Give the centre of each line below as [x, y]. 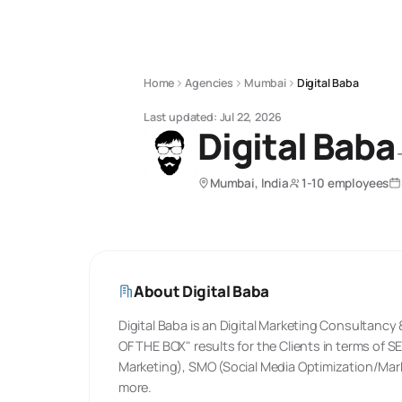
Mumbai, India [249, 183]
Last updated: [180, 117]
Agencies [209, 83]
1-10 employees [345, 183]
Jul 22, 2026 [250, 117]
